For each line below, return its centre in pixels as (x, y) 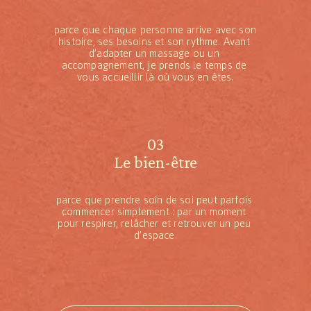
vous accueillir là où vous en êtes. (155, 76)
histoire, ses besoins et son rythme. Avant (154, 41)
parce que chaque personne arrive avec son (155, 29)
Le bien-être (155, 162)
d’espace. (155, 235)
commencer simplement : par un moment (154, 211)
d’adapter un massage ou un (154, 53)
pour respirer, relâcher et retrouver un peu (154, 223)
